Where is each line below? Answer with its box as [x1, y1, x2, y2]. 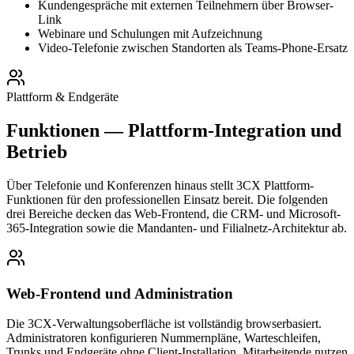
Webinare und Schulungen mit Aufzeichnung [38, 27, 262, 41]
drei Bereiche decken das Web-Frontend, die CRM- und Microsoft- [6, 207, 341, 220]
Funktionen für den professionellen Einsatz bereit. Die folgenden [6, 193, 328, 206]
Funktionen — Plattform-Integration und [6, 120, 341, 141]
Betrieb [6, 141, 67, 163]
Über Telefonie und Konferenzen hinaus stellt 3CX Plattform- [6, 179, 314, 192]
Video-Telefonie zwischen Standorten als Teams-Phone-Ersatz [38, 41, 348, 55]
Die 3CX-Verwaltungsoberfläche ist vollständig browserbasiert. [6, 317, 322, 331]
